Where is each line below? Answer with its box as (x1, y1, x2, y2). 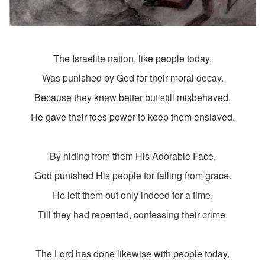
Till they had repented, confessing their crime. (37, 208, 228, 222)
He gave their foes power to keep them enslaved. (30, 110, 235, 124)
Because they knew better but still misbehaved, (34, 91, 231, 105)
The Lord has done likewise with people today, (35, 247, 230, 261)
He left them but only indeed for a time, (52, 188, 213, 202)
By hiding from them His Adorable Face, (49, 149, 216, 163)
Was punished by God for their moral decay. (41, 71, 224, 85)
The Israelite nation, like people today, (53, 51, 212, 66)
